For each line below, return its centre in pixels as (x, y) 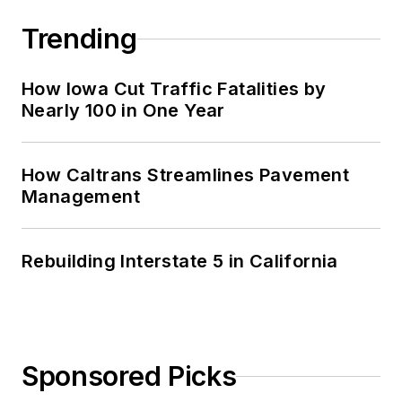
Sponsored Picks (129, 376)
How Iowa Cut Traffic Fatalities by (174, 89)
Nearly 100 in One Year (123, 111)
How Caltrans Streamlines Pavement (186, 175)
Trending (79, 39)
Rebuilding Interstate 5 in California (180, 262)
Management (81, 197)
